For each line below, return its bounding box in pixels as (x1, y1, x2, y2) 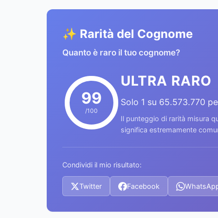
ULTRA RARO (121, 73, 212, 89)
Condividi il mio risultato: (62, 161, 142, 169)
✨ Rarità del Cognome (62, 27, 193, 41)
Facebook (127, 182, 160, 190)
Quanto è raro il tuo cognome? (62, 48, 180, 57)
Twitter (79, 182, 102, 190)
